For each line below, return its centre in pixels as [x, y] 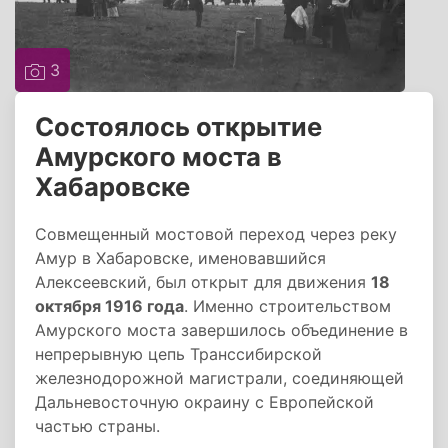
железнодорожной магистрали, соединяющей [219, 378]
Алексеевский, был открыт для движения [203, 282]
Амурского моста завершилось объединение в [221, 330]
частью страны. [97, 426]
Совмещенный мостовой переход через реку [216, 234]
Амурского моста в [158, 156]
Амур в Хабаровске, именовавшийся [180, 258]
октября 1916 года [109, 306]
